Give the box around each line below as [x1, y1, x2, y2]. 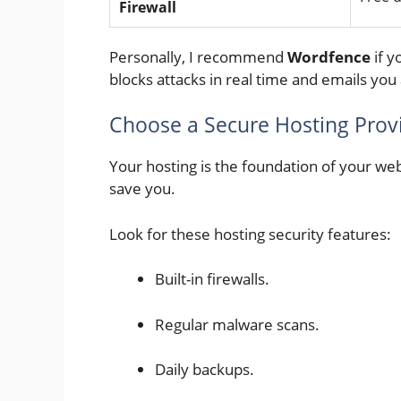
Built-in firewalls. [155, 269, 269, 290]
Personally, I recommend [109, 46, 287, 67]
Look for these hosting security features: [109, 223, 391, 244]
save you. [109, 178, 175, 200]
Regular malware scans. [155, 313, 320, 335]
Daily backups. [155, 359, 254, 380]
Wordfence [287, 46, 371, 67]
